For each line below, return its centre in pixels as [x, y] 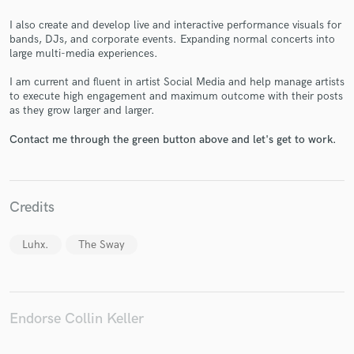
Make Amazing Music [177, 90]
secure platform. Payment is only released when [177, 132]
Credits [32, 207]
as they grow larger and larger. [82, 111]
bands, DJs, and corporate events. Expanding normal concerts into [172, 40]
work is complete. [177, 147]
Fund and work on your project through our [177, 116]
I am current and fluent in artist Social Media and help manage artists [177, 82]
